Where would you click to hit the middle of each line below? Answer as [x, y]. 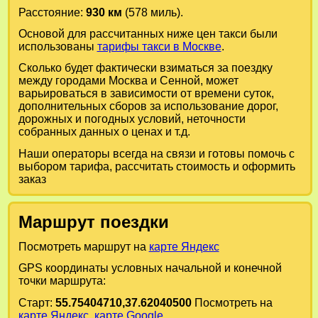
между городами [63, 81]
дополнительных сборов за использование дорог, [148, 106]
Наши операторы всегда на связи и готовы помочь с [156, 153]
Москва [128, 81]
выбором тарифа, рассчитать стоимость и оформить [157, 166]
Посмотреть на [232, 302]
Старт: [37, 302]
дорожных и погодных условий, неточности [132, 119]
